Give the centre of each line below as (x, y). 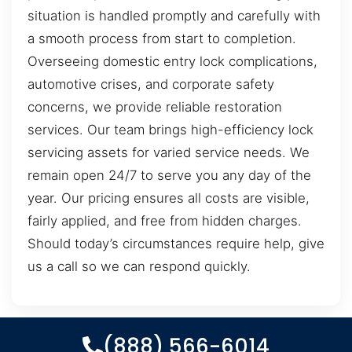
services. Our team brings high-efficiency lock (170, 130)
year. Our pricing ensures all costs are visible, (169, 198)
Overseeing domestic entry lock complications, (172, 62)
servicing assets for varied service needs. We (169, 153)
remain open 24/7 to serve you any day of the (169, 176)
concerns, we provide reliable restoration (155, 107)
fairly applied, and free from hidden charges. (165, 221)
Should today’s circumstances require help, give (176, 244)
